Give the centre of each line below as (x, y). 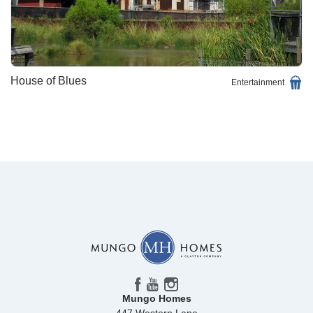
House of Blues (49, 80)
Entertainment (258, 82)
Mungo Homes (156, 299)
